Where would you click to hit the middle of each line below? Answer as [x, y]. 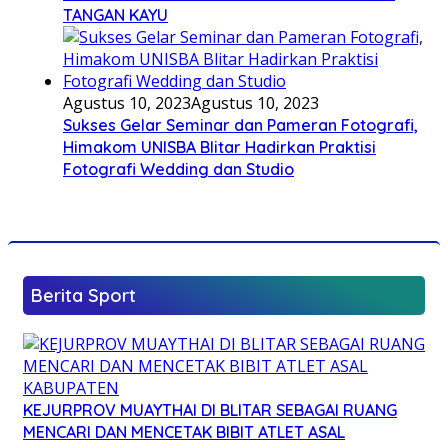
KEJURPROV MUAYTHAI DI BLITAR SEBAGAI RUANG [210, 410]
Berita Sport [83, 296]
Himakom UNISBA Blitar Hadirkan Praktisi [219, 147]
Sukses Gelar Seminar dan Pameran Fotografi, [240, 125]
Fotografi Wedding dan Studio [178, 169]
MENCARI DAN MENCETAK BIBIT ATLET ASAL [184, 432]
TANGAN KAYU [115, 15]
